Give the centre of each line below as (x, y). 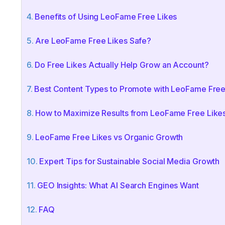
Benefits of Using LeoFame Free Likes (106, 16)
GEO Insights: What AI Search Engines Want (118, 185)
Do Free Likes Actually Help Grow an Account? (122, 65)
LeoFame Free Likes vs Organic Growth (109, 137)
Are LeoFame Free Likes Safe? (93, 40)
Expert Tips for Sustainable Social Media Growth (129, 161)
